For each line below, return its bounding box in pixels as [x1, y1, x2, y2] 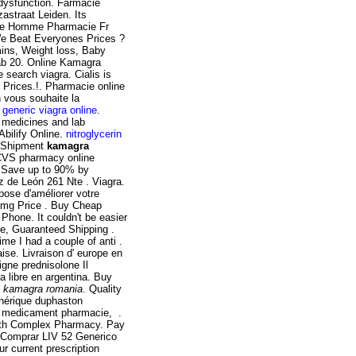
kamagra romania [3, 282, 83, 295]
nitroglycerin [66, 127, 122, 140]
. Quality [83, 282, 122, 295]
